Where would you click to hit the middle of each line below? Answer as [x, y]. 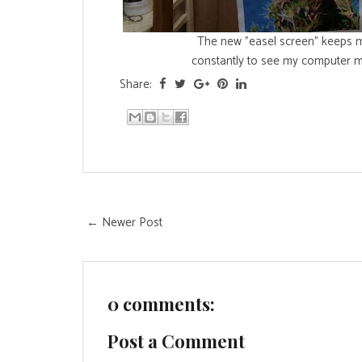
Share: [137, 84]
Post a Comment [176, 341]
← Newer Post [124, 222]
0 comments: [161, 303]
